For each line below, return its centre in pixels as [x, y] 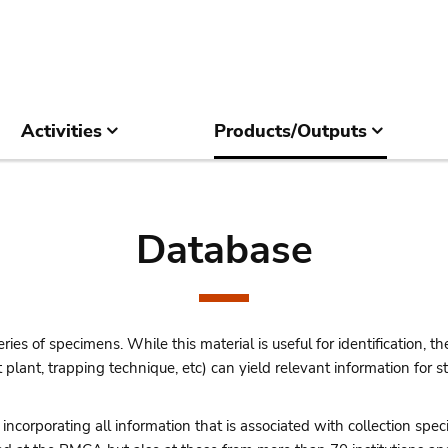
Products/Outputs [290, 131]
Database [224, 250]
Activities [62, 131]
